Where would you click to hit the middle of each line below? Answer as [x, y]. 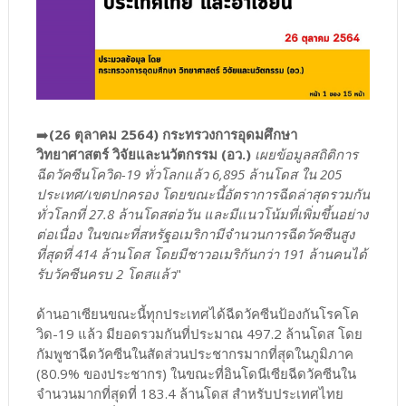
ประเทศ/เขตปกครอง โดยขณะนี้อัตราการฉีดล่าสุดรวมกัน [203, 194]
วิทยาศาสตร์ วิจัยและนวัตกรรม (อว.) [143, 155]
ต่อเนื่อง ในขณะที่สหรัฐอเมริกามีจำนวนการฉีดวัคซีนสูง [195, 234]
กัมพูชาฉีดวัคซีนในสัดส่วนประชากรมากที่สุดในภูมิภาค [194, 354]
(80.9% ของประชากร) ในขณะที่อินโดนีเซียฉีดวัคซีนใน [196, 374]
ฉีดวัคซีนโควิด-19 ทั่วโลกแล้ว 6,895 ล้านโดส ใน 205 [188, 174]
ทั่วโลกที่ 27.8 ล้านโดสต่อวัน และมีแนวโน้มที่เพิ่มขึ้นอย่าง [202, 214]
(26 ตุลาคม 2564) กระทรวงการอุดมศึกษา [173, 135]
